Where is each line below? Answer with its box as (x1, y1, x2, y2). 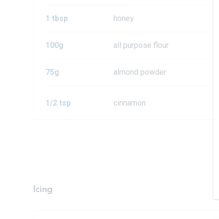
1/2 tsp (45, 98, 71, 108)
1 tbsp (45, 14, 68, 23)
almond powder (113, 67, 167, 77)
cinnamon (113, 98, 146, 108)
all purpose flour (113, 41, 169, 50)
